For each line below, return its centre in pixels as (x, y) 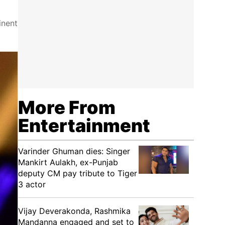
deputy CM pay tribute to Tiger (78, 173)
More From (67, 107)
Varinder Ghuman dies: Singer (74, 151)
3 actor (32, 184)
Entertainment (84, 126)
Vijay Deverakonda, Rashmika (74, 211)
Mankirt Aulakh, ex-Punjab (68, 162)
